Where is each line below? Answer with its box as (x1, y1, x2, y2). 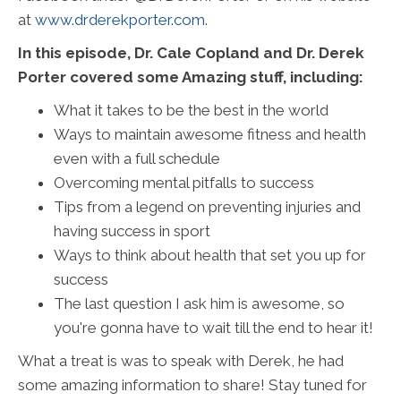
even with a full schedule (54, 149, 220, 168)
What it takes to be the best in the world (54, 101, 328, 120)
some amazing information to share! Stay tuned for (18, 376, 367, 395)
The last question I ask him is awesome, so (54, 294, 345, 313)
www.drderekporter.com (35, 11, 205, 30)
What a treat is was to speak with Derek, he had (18, 352, 344, 371)
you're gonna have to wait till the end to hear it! (54, 319, 373, 337)
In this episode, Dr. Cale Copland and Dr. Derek (18, 44, 364, 63)
